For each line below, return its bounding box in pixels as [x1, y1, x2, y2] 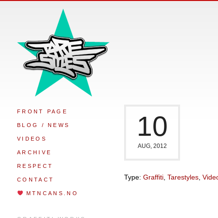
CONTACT [17, 177, 54, 182]
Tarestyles [167, 173, 199, 181]
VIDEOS [17, 136, 47, 142]
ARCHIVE [17, 149, 52, 155]
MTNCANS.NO [23, 190, 78, 196]
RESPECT [17, 163, 54, 169]
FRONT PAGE [17, 109, 68, 114]
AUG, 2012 [137, 143, 167, 149]
